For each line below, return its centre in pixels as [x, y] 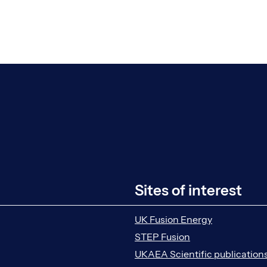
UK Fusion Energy [173, 219]
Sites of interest [188, 191]
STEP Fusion [162, 236]
